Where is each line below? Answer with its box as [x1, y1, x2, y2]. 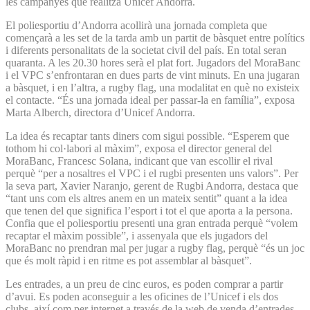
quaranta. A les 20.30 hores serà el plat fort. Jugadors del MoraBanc [6, 56, 300, 69]
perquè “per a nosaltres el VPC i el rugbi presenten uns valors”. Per [6, 167, 298, 179]
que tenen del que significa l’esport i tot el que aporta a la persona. [6, 204, 293, 217]
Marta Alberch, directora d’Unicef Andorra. [6, 106, 195, 118]
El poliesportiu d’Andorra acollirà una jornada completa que [6, 19, 267, 31]
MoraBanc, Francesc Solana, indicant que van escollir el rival [6, 154, 273, 167]
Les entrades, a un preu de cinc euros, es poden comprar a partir [6, 277, 283, 290]
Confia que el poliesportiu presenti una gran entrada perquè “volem [6, 217, 298, 229]
